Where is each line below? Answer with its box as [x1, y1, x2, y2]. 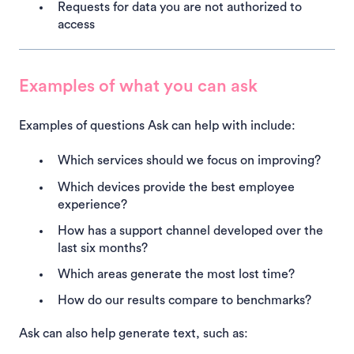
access [58, 17, 95, 31]
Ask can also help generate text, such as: [19, 327, 248, 341]
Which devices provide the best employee [58, 180, 295, 194]
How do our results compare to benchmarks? [58, 294, 311, 307]
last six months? [58, 241, 148, 254]
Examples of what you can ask [19, 77, 258, 95]
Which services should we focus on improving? [58, 154, 321, 168]
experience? [58, 198, 127, 211]
